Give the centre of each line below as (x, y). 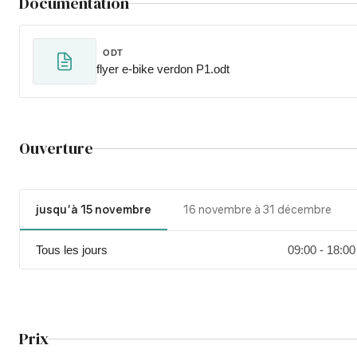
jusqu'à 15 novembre (94, 209)
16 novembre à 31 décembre (257, 209)
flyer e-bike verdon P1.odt (163, 69)
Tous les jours (72, 250)
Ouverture (56, 148)
